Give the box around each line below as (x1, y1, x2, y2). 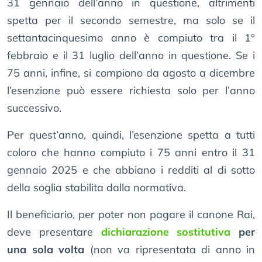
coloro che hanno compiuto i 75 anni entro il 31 (7, 146, 255, 160)
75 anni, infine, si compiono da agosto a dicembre (7, 66, 255, 80)
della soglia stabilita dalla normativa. (7, 181, 186, 195)
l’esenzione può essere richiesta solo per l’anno (7, 84, 255, 98)
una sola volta (7, 243, 84, 257)
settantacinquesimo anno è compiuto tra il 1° (7, 31, 255, 45)
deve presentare (7, 225, 101, 239)
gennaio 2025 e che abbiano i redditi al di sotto (7, 163, 255, 177)
